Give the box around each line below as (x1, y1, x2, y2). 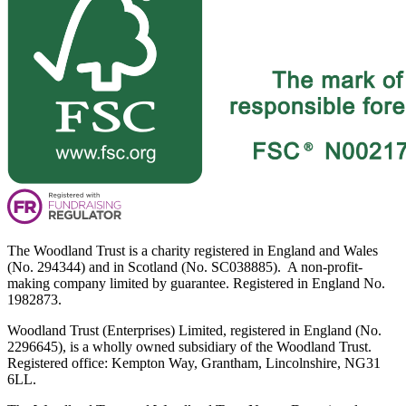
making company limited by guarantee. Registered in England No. (7, 275, 385, 291)
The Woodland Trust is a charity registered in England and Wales (7, 242, 378, 258)
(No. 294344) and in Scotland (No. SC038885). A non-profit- (7, 258, 362, 275)
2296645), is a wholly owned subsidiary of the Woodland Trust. (7, 338, 372, 354)
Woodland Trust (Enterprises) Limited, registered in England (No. (7, 322, 382, 338)
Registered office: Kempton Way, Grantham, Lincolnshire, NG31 (7, 354, 381, 371)
